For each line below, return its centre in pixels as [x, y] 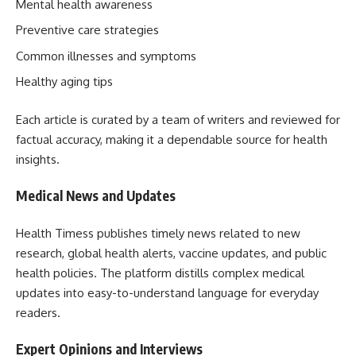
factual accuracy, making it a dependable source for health [172, 139]
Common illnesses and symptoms [106, 56]
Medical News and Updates [96, 195]
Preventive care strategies [87, 30]
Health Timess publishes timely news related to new [158, 233]
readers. [38, 312]
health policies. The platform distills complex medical [160, 273]
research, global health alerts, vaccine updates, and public [171, 253]
